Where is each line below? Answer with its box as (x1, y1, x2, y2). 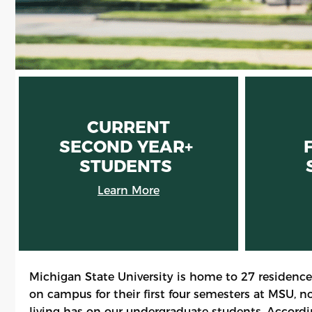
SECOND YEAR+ (58, 136, 198, 157)
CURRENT (86, 116, 170, 137)
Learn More (97, 183, 159, 197)
